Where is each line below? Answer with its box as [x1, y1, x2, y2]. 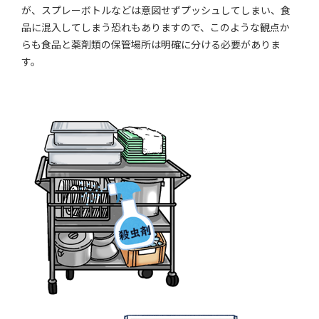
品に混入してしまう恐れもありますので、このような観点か [21, 19, 291, 34]
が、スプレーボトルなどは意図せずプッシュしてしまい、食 [21, 2, 291, 17]
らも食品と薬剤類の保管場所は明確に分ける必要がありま [21, 36, 281, 51]
